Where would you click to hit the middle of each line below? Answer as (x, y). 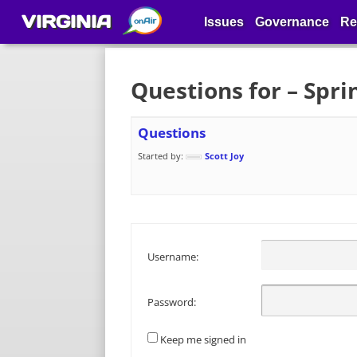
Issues (224, 22)
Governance (292, 22)
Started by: (162, 156)
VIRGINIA (66, 22)
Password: (172, 302)
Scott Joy (224, 156)
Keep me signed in (203, 339)
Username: (173, 257)
